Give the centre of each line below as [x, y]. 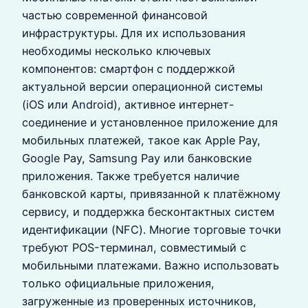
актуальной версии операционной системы [142, 86]
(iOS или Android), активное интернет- [128, 104]
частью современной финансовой [115, 15]
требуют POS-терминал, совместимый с [134, 247]
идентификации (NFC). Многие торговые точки [152, 229]
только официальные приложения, [118, 283]
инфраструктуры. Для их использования [134, 33]
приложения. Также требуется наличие [131, 176]
